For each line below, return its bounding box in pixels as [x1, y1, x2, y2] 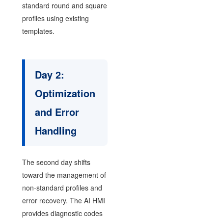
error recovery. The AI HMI [22, 195, 105, 205]
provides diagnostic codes [22, 208, 103, 218]
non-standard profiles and [22, 182, 102, 192]
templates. [22, 26, 55, 36]
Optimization [34, 85, 95, 100]
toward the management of [22, 169, 106, 180]
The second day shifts [22, 157, 90, 167]
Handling [34, 123, 77, 137]
